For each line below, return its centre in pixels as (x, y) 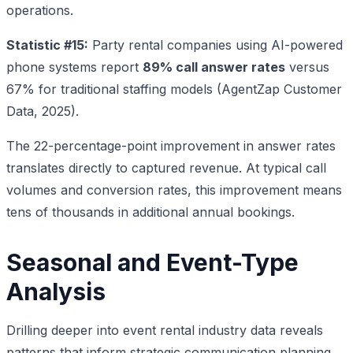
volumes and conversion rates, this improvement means (174, 190)
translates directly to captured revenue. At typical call (166, 167)
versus (307, 67)
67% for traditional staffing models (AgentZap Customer (174, 89)
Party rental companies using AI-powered (216, 45)
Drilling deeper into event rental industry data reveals (165, 330)
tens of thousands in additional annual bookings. (150, 212)
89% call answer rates (214, 67)
